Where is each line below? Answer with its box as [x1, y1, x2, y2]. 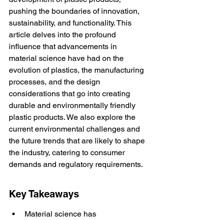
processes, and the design [9, 77, 102, 86]
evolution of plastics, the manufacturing [9, 65, 146, 75]
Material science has [25, 209, 98, 219]
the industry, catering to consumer [9, 148, 127, 157]
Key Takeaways [9, 188, 79, 200]
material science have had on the [9, 54, 126, 63]
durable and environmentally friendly [9, 101, 137, 110]
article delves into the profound [9, 30, 118, 39]
